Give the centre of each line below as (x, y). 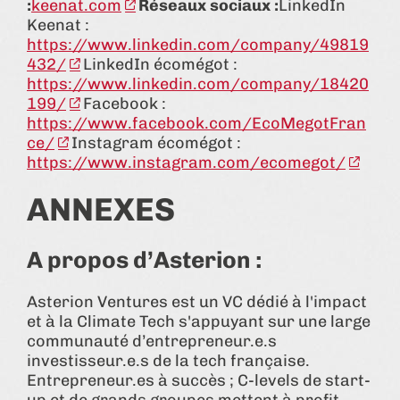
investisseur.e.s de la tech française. (168, 360)
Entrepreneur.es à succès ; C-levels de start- (199, 380)
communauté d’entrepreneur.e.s (152, 341)
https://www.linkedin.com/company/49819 (198, 44)
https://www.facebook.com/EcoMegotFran (196, 123)
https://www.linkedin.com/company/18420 (198, 83)
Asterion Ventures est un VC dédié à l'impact (197, 301)
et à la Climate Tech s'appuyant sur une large (199, 321)
